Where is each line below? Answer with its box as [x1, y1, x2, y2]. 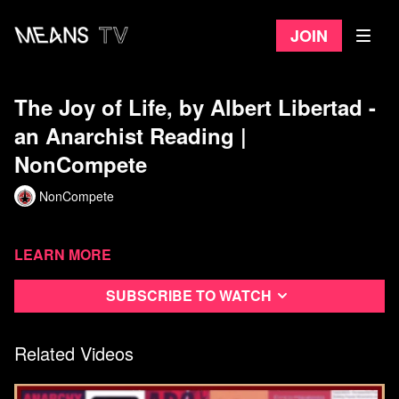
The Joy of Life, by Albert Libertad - [14, 92, 376, 122]
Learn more [14, 244, 111, 265]
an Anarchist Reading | [14, 120, 247, 151]
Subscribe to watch [106, 285, 272, 306]
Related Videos [14, 339, 134, 366]
